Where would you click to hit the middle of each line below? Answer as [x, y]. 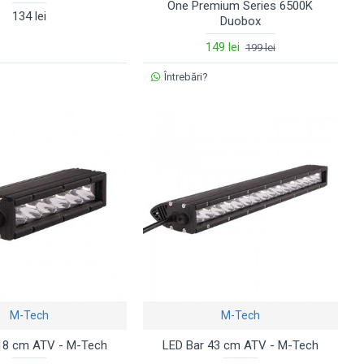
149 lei [222, 47]
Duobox [240, 21]
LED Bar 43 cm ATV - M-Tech [240, 345]
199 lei [260, 47]
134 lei [29, 16]
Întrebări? [186, 76]
